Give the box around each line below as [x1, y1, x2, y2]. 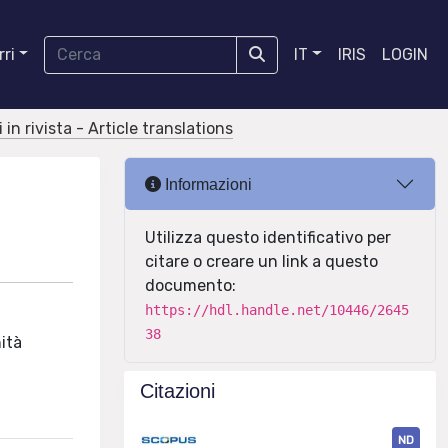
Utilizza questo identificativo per [145, 228, 391, 247]
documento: [145, 276, 236, 295]
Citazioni [140, 380, 215, 402]
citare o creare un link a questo [145, 252, 378, 271]
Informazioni [161, 175, 252, 193]
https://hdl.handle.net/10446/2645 [145, 302, 409, 318]
